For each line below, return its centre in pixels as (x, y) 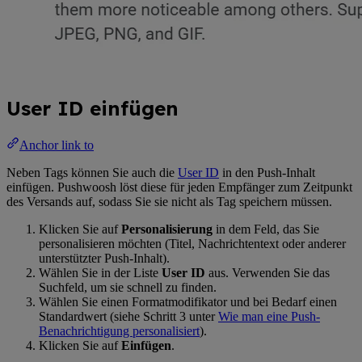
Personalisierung (167, 229)
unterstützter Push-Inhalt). (104, 258)
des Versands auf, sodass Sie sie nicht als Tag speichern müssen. (169, 201)
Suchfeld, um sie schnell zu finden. (128, 287)
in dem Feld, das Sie (266, 229)
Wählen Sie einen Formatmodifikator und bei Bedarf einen (188, 301)
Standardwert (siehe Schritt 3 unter (128, 316)
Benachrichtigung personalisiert (119, 330)
